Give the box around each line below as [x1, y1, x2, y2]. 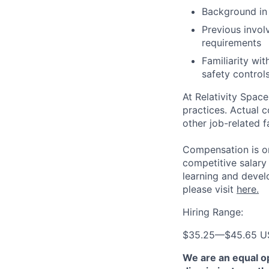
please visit [183, 183, 237, 195]
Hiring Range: [183, 206, 243, 218]
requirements [202, 37, 261, 49]
